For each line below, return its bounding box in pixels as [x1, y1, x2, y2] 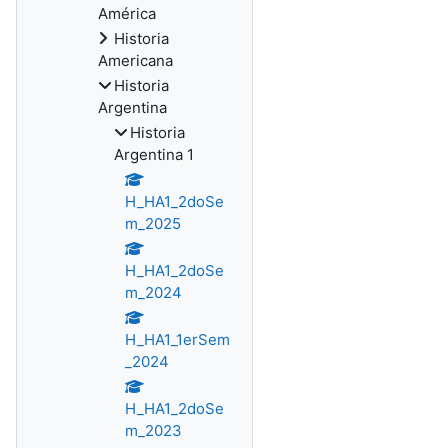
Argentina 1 [114, 145, 194, 164]
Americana [98, 51, 173, 70]
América [98, 4, 156, 23]
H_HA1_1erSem [125, 330, 230, 349]
